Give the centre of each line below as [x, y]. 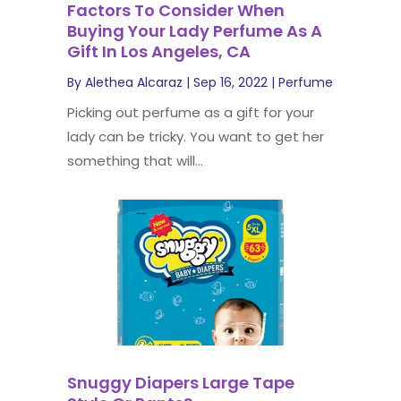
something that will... [135, 161]
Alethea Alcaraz [133, 83]
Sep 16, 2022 [230, 83]
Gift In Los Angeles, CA [158, 52]
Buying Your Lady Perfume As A [194, 31]
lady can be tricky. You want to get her [195, 137]
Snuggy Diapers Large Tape [180, 383]
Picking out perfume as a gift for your [190, 113]
